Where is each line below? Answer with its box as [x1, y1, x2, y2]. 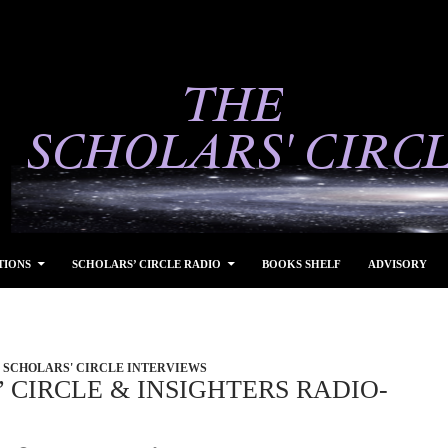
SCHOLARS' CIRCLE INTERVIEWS [3, 361, 207, 375]
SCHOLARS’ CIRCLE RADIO [72, 258, 221, 270]
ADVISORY [368, 258, 427, 270]
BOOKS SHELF [262, 258, 341, 270]
